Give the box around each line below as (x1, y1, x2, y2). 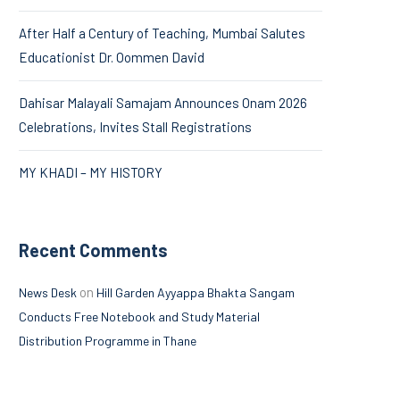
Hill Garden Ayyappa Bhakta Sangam (96, 284, 295, 300)
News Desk (19, 284, 77, 300)
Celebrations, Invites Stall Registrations (19, 118, 252, 135)
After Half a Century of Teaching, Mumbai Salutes (19, 24, 305, 41)
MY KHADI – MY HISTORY (19, 163, 162, 180)
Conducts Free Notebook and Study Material (19, 308, 260, 324)
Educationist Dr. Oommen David (19, 48, 204, 65)
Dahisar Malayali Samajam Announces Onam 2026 (19, 94, 307, 111)
